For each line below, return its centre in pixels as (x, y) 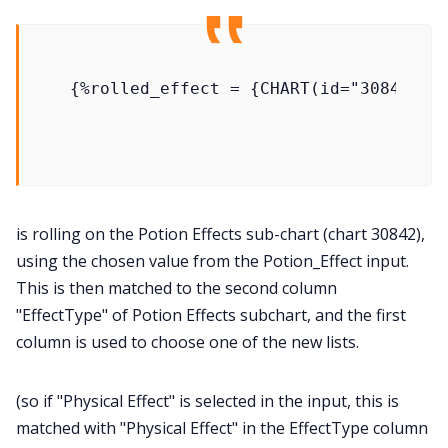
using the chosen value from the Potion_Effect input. (212, 260)
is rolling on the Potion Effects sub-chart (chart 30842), (220, 233)
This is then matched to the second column (176, 287)
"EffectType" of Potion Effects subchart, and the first (211, 314)
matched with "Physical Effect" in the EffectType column (222, 427)
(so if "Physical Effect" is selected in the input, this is (207, 400)
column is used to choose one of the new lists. (187, 341)
